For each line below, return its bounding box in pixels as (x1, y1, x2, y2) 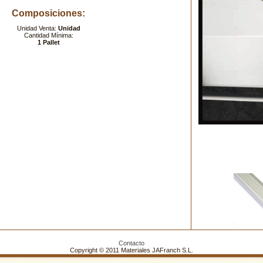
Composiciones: (12, 8, 85, 18)
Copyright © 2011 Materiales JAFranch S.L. (70, 247, 193, 254)
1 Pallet (37, 39, 60, 46)
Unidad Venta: (16, 25, 58, 32)
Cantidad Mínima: (23, 32, 73, 39)
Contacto (119, 240, 144, 247)
